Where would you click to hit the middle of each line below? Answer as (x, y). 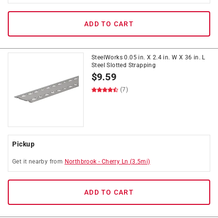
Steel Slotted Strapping (124, 65)
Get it (20, 162)
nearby (38, 162)
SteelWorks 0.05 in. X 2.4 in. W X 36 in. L (148, 57)
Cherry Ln (115, 162)
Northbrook (81, 162)
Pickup (23, 144)
